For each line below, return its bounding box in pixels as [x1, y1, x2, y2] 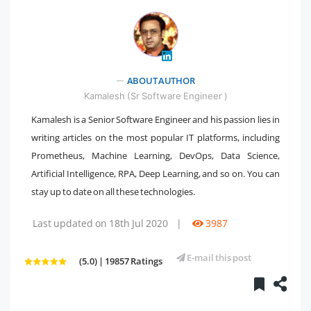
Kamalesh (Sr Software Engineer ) [83, 90, 228, 101]
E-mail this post [185, 251, 251, 264]
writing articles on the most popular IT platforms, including [31, 131, 280, 144]
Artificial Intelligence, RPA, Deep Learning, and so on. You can [31, 167, 280, 180]
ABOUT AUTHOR [126, 74, 195, 87]
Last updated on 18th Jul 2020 [33, 216, 168, 230]
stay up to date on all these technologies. [31, 185, 195, 198]
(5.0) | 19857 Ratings [79, 254, 162, 267]
